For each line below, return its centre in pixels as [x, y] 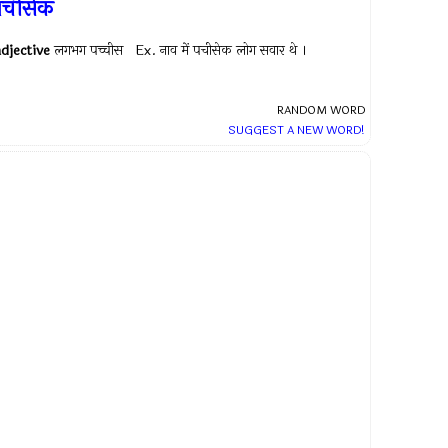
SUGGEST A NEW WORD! [296, 130]
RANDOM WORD [321, 110]
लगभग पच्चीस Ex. [107, 50]
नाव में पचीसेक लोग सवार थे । [233, 50]
